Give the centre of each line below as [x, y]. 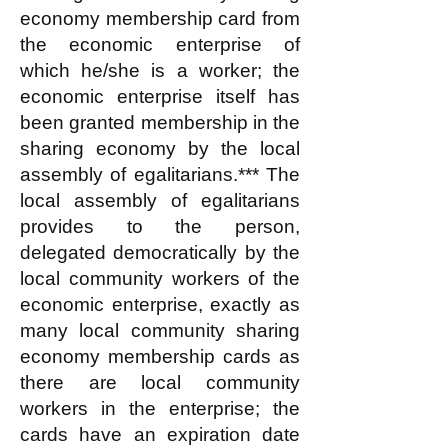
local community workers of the [160, 278]
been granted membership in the [160, 122]
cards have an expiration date [160, 434]
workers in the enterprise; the [160, 408]
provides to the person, [160, 226]
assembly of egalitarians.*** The [160, 174]
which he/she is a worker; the [160, 70]
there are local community [160, 382]
